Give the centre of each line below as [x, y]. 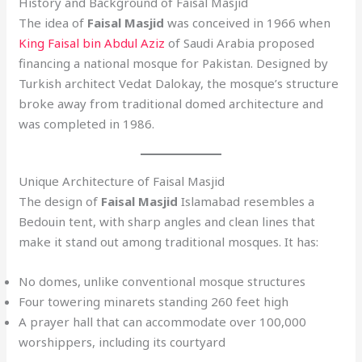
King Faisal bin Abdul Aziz [92, 42]
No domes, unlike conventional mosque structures [162, 281]
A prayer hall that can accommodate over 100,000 [163, 321]
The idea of [53, 22]
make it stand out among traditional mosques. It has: [169, 241]
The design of [60, 201]
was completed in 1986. [87, 123]
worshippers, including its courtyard [122, 341]
